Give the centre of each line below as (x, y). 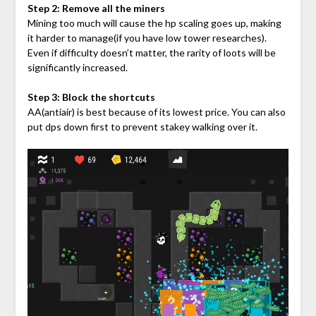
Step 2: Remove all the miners (96, 8)
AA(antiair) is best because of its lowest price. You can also (156, 112)
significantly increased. (77, 68)
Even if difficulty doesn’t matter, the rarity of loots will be (151, 53)
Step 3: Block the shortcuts (91, 97)
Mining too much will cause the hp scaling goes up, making (154, 23)
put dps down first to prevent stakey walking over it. (142, 127)
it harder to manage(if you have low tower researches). (147, 38)
